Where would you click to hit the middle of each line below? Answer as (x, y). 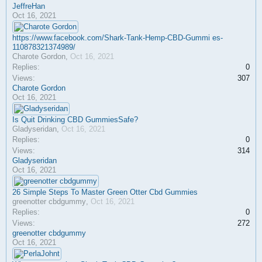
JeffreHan (29, 6)
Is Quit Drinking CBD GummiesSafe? (75, 120)
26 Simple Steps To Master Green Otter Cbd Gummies (105, 192)
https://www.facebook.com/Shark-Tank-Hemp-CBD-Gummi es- (118, 38)
